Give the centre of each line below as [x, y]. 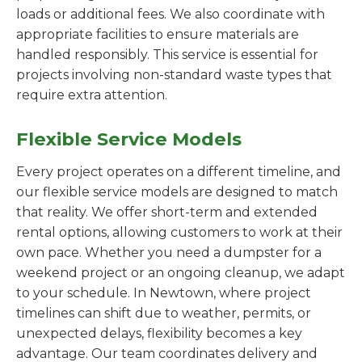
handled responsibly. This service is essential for [167, 55]
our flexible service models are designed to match [177, 192]
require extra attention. [92, 95]
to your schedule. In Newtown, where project [164, 293]
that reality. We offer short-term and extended [167, 212]
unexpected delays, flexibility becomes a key [159, 333]
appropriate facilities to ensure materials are [158, 34]
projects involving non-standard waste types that [174, 75]
